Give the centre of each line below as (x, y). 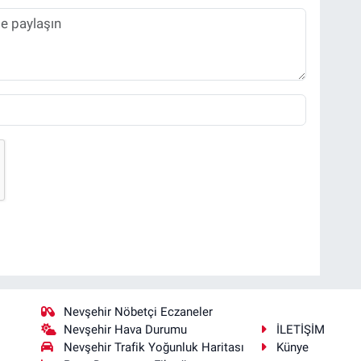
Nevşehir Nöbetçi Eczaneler (139, 312)
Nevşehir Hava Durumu (126, 330)
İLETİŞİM (301, 330)
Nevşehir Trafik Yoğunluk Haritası (154, 348)
